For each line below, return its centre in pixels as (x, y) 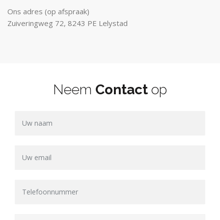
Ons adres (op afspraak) (48, 11)
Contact (122, 89)
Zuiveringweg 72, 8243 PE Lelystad (68, 23)
